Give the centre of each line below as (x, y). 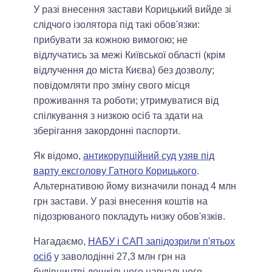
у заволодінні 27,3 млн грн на (119, 257)
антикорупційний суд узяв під (149, 156)
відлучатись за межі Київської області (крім (129, 55)
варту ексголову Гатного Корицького (115, 171)
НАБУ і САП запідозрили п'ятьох (161, 242)
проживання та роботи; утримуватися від (126, 101)
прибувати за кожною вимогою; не (110, 40)
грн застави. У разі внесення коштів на (121, 202)
